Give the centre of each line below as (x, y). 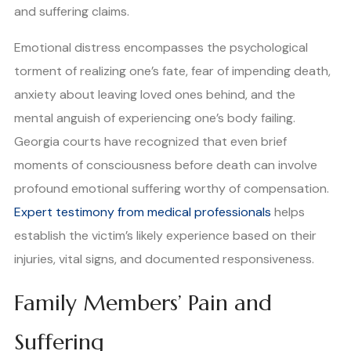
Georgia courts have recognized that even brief (150, 142)
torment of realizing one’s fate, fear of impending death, (172, 71)
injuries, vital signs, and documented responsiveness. (164, 259)
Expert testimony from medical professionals (143, 212)
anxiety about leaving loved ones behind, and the (155, 95)
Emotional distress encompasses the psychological (161, 48)
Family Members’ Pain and (143, 303)
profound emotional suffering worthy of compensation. (172, 189)
